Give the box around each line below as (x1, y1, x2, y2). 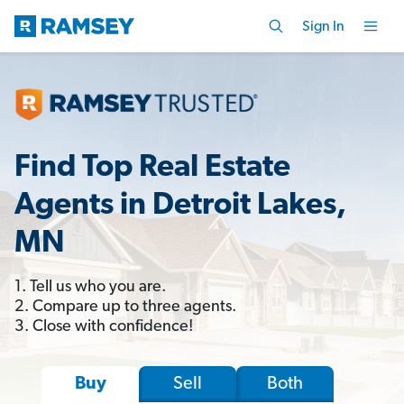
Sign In (302, 19, 344, 34)
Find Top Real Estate (14, 151, 290, 184)
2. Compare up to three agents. (14, 298, 236, 316)
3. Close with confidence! (14, 317, 193, 335)
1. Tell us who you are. (14, 278, 166, 296)
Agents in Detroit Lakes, (14, 189, 346, 222)
